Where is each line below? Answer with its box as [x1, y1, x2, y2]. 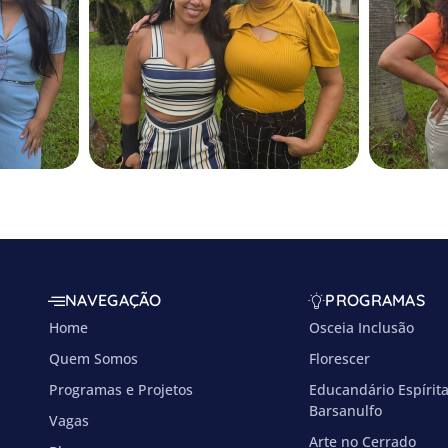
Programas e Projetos [49, 380, 193, 399]
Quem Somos [49, 349, 138, 368]
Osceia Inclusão [309, 318, 415, 337]
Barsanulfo [309, 401, 383, 420]
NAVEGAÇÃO [65, 290, 162, 310]
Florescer [309, 349, 371, 368]
